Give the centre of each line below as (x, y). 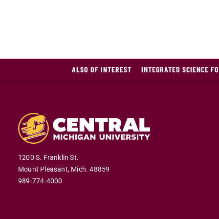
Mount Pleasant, (44, 170)
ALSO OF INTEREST (101, 69)
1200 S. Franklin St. (48, 158)
